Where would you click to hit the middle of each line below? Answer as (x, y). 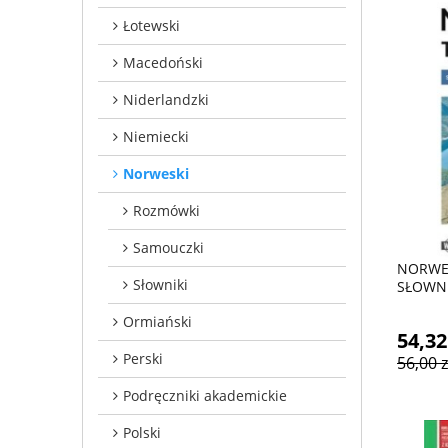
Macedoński (163, 62)
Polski (142, 432)
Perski (143, 358)
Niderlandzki (166, 99)
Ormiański (157, 321)
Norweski (156, 173)
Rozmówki (166, 210)
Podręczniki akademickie (205, 395)
